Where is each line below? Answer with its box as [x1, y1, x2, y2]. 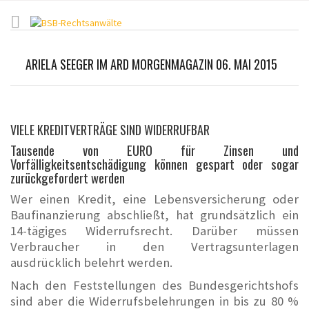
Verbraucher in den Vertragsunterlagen [10, 239, 299, 255]
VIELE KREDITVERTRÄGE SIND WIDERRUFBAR [10, 121, 210, 139]
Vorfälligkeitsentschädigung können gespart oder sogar [10, 154, 299, 173]
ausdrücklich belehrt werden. [10, 255, 172, 270]
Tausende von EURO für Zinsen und [10, 141, 299, 159]
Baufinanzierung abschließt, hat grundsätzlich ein [10, 207, 299, 223]
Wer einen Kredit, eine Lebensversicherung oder [10, 191, 299, 207]
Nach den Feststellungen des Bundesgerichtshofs [10, 277, 299, 293]
